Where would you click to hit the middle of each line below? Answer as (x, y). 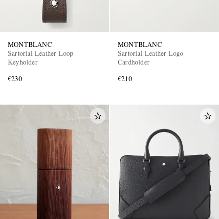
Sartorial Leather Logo (151, 53)
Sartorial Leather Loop (41, 53)
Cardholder (134, 62)
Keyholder (23, 62)
